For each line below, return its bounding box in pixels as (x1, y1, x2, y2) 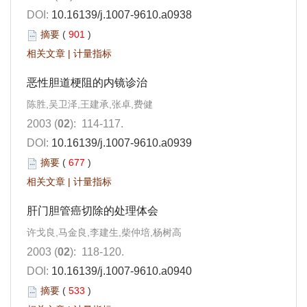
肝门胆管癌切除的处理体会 (27, 205, 158, 217)
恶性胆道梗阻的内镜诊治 (27, 77, 147, 89)
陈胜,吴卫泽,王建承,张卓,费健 (27, 99, 153, 110)
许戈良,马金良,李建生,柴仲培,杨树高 (27, 227, 182, 238)
